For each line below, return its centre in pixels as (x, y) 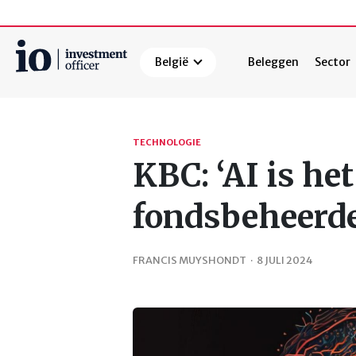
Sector (333, 62)
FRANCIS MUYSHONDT (190, 259)
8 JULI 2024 (285, 259)
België (172, 62)
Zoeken (38, 101)
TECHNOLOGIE (167, 143)
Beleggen (274, 62)
